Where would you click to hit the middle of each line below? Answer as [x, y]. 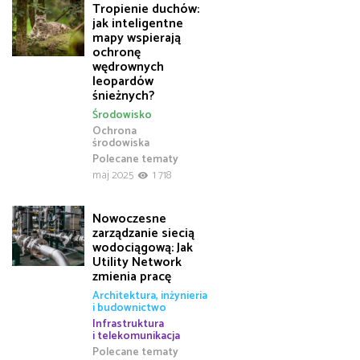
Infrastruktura [128, 324]
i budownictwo [129, 308]
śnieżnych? [123, 96]
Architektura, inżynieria [150, 296]
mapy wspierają [137, 38]
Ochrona [115, 131]
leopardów [123, 81]
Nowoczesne [129, 219]
